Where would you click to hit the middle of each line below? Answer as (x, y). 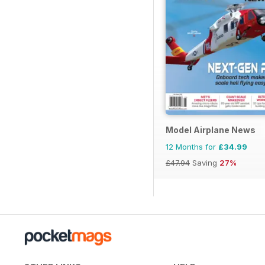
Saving (205, 163)
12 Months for (192, 147)
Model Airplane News (211, 130)
